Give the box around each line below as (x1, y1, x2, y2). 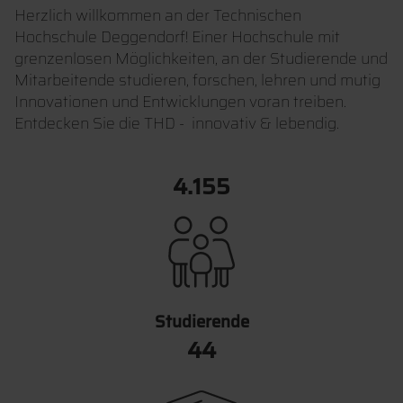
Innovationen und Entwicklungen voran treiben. (14, 89, 346, 114)
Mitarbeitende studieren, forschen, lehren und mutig (14, 67, 381, 93)
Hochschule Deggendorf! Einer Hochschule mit (14, 24, 340, 49)
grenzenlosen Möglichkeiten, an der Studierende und (14, 46, 388, 71)
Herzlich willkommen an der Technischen (14, 3, 301, 28)
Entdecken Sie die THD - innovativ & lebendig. (14, 111, 339, 136)
